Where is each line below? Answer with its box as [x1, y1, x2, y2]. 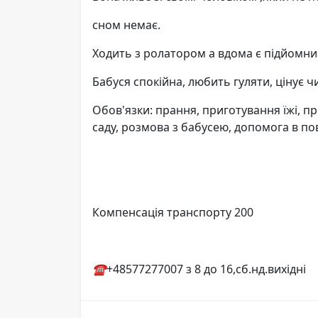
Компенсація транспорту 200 [92, 204, 253, 220]
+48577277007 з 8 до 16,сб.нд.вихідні [106, 261, 306, 277]
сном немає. [92, 16, 160, 33]
